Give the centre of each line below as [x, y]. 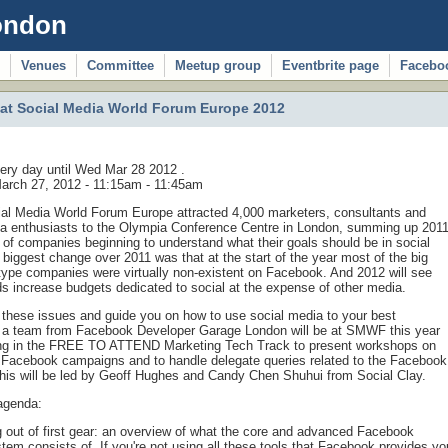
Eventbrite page [330, 65]
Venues [43, 65]
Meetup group [218, 65]
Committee [120, 65]
